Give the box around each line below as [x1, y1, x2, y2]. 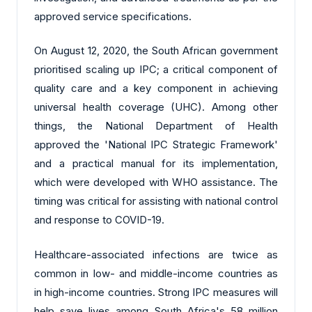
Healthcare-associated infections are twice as [34, 247, 278, 261]
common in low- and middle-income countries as [34, 266, 278, 280]
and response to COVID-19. [34, 213, 164, 227]
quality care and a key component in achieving [34, 81, 278, 95]
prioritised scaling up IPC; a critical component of [34, 63, 278, 77]
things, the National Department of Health [34, 119, 278, 133]
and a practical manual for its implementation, [34, 157, 278, 171]
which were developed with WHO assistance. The [34, 175, 278, 189]
